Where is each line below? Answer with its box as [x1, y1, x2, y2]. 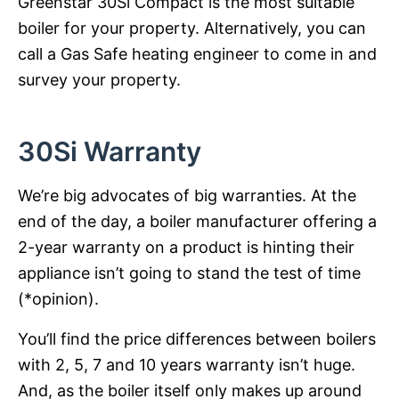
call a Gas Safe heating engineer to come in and [18, 44, 377, 63]
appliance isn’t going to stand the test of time [18, 263, 361, 282]
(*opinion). [18, 289, 99, 308]
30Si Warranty [18, 134, 201, 167]
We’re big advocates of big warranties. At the [18, 185, 356, 205]
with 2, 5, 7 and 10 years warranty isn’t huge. [18, 354, 355, 374]
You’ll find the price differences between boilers [18, 329, 376, 348]
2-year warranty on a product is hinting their [18, 237, 354, 256]
